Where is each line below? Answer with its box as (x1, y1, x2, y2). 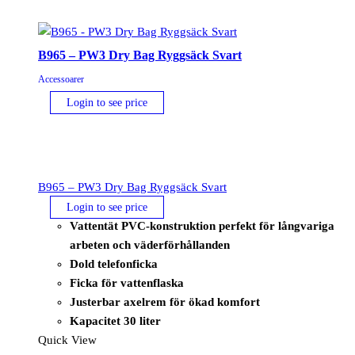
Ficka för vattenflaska (70, 277, 184, 289)
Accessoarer (38, 74, 84, 85)
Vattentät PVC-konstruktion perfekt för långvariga (70, 219, 334, 232)
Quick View (38, 334, 97, 346)
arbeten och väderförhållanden (70, 239, 230, 251)
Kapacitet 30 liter (70, 315, 161, 327)
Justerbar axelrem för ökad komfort (70, 296, 260, 308)
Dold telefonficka (70, 258, 158, 270)
